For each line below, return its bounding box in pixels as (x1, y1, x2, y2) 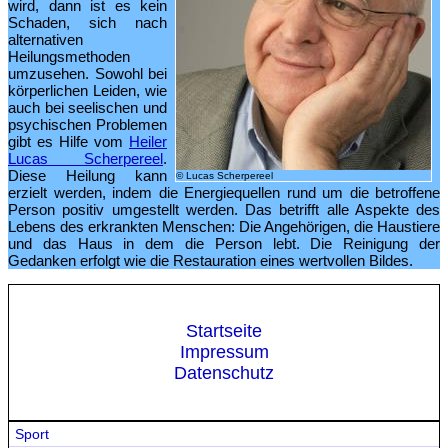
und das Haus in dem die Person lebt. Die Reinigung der (8, 235, 440, 252)
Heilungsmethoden (8, 48, 130, 65)
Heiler (129, 133, 167, 150)
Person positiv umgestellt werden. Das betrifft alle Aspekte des (8, 201, 440, 218)
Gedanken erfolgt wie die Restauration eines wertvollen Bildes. (8, 252, 413, 269)
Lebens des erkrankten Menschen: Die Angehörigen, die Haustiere (8, 218, 440, 235)
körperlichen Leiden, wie (8, 82, 167, 99)
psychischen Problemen (8, 116, 167, 133)
